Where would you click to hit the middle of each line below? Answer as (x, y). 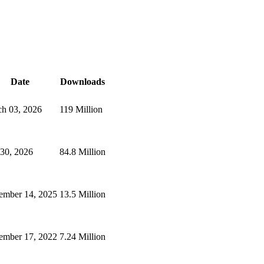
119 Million (81, 109)
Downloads (82, 81)
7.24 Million (82, 236)
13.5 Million (82, 194)
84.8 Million (82, 151)
